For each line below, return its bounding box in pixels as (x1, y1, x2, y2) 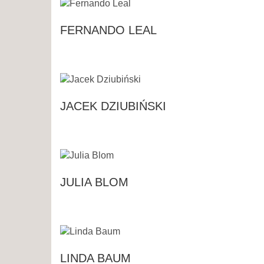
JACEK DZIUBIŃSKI (60, 100, 166, 113)
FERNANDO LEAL (60, 24, 157, 37)
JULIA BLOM (60, 175, 128, 189)
